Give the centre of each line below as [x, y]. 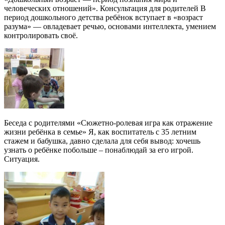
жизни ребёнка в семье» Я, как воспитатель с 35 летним [100, 132]
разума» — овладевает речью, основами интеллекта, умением [110, 27]
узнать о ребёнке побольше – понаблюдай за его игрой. [99, 150]
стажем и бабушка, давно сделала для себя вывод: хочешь [102, 141]
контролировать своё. [41, 36]
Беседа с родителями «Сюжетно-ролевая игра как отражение [108, 123]
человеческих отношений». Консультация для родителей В [105, 9]
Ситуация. [22, 159]
